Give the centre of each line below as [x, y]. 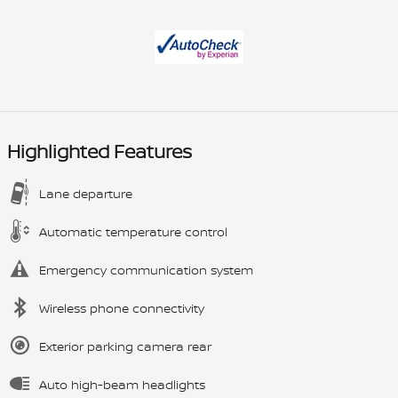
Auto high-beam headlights [122, 385]
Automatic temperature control [133, 232]
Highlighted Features [99, 152]
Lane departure [86, 194]
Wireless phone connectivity [122, 308]
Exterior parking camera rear [125, 346]
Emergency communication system [146, 270]
